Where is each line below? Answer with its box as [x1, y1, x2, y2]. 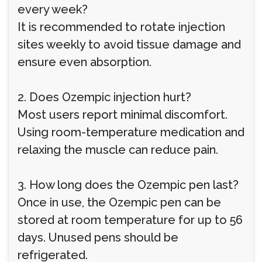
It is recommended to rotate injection [18, 20, 225, 34]
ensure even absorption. [18, 55, 151, 69]
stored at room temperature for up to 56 [18, 213, 243, 227]
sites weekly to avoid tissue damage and [18, 37, 241, 51]
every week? [18, 2, 88, 16]
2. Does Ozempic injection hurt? [18, 90, 191, 104]
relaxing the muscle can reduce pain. [18, 143, 218, 157]
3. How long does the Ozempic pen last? [18, 178, 239, 192]
